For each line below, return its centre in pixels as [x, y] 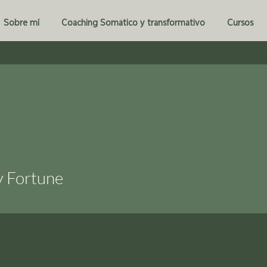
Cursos [240, 22]
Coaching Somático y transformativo [133, 22]
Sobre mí [21, 22]
